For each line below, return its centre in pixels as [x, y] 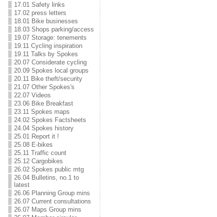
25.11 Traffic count [40, 153]
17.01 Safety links [39, 5]
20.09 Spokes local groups [51, 70]
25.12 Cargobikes [38, 161]
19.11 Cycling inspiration [48, 46]
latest [22, 185]
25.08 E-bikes [33, 145]
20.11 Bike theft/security [48, 79]
